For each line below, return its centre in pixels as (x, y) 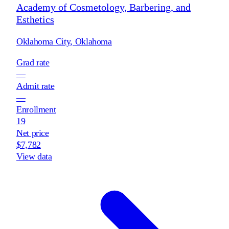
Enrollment (36, 109)
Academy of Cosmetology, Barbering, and (104, 7)
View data (34, 156)
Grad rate (33, 62)
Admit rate (36, 86)
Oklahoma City (43, 41)
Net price (33, 133)
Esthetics (35, 19)
